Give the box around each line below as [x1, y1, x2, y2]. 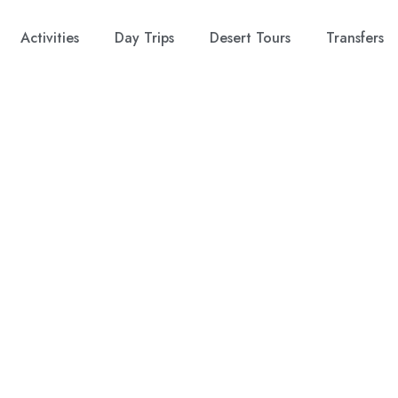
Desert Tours [209, 28, 291, 48]
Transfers [325, 28, 384, 48]
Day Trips [114, 28, 174, 48]
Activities [20, 28, 79, 48]
